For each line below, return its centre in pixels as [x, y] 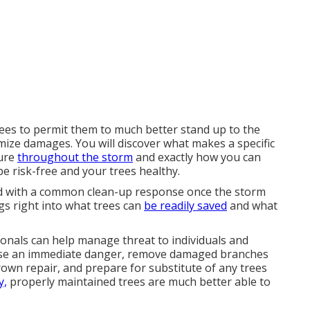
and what [252, 206]
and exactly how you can [197, 157]
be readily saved [185, 206]
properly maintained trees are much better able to [139, 282]
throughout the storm [75, 157]
